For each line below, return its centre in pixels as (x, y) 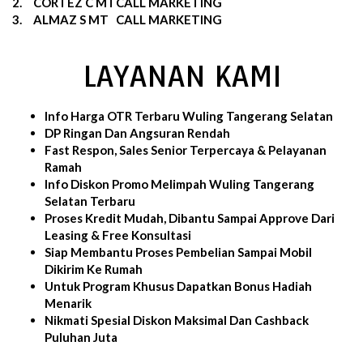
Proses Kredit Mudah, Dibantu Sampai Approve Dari (190, 218)
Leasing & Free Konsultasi (118, 235)
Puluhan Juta (81, 337)
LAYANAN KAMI (181, 76)
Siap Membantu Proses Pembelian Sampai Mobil (178, 252)
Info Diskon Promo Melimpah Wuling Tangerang (179, 184)
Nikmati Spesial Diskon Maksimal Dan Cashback (177, 320)
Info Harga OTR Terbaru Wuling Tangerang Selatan (189, 115)
